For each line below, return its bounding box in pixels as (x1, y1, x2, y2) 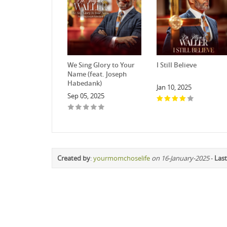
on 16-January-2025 (152, 154, 209, 163)
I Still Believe (156, 60, 197, 70)
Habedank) (67, 79, 102, 88)
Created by (57, 154, 90, 163)
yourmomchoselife (93, 154, 150, 163)
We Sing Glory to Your (67, 60, 135, 70)
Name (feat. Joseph (67, 69, 127, 79)
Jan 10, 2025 (156, 83, 192, 92)
